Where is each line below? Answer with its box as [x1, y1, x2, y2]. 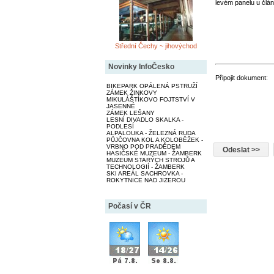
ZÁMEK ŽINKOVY [106, 89, 157, 96]
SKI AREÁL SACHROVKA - [106, 169, 183, 177]
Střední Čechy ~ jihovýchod [114, 42, 197, 50]
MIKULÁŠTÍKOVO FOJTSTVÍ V [106, 95, 195, 103]
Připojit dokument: [215, 74, 268, 81]
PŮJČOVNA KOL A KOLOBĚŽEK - [106, 136, 203, 143]
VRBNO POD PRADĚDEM [106, 143, 180, 150]
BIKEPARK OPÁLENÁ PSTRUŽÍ [106, 82, 198, 89]
